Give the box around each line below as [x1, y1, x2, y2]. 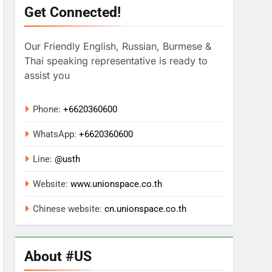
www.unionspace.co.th [70, 178, 163, 189]
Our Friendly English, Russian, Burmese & [24, 39, 212, 52]
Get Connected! [24, 3, 121, 21]
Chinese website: [33, 203, 105, 214]
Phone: [33, 103, 64, 115]
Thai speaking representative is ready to [24, 54, 208, 67]
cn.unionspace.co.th [104, 203, 187, 214]
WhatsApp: [33, 128, 80, 140]
